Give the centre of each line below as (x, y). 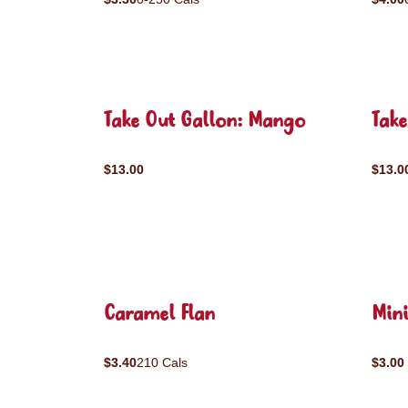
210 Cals (162, 362)
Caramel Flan (159, 315)
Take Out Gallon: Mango (204, 122)
